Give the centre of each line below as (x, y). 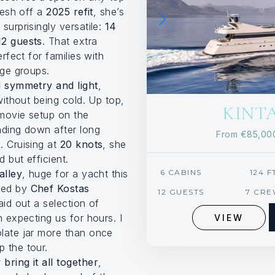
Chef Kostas (60, 189)
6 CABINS (181, 172)
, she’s (109, 12)
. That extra (70, 41)
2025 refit (70, 12)
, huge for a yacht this (75, 174)
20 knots (81, 145)
